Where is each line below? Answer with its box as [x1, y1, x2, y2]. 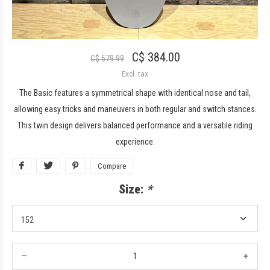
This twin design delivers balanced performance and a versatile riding [17, 120, 253, 130]
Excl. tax [122, 68, 148, 78]
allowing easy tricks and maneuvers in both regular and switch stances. [13, 104, 257, 114]
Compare [98, 161, 126, 171]
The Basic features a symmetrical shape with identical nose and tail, [19, 87, 251, 98]
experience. [115, 136, 155, 146]
